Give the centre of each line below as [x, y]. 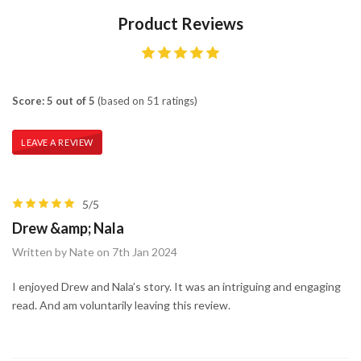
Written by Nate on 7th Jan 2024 [95, 251]
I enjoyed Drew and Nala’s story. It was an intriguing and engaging [176, 286]
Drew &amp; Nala [68, 228]
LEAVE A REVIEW [57, 142]
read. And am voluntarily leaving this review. [121, 305]
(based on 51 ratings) [146, 100]
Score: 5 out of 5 [54, 100]
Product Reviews [180, 23]
